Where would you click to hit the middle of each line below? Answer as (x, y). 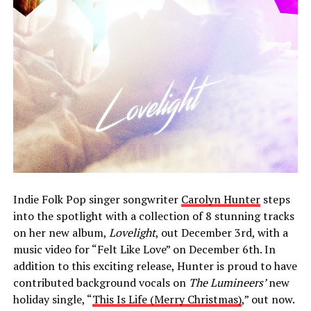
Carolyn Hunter (220, 199)
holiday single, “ (52, 299)
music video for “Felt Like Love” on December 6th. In (144, 249)
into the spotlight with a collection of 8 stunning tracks (153, 216)
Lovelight (132, 232)
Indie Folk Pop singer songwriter (97, 199)
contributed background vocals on (101, 282)
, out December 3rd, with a (221, 232)
